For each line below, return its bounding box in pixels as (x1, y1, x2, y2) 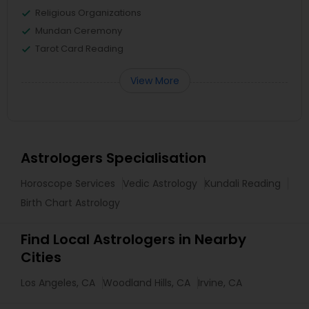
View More (130, 74, 179, 88)
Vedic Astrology (123, 177, 197, 190)
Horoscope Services (21, 177, 115, 190)
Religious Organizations (35, 6, 141, 19)
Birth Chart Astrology (21, 196, 120, 210)
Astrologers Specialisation (21, 148, 206, 168)
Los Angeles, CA (21, 276, 95, 290)
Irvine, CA (198, 276, 242, 290)
